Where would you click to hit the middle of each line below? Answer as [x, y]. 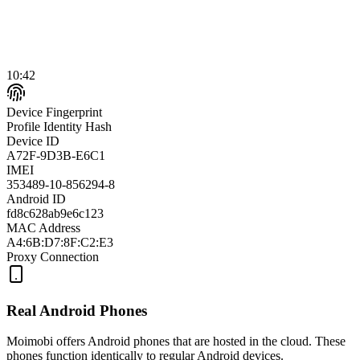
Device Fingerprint [54, 112]
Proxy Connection [53, 256]
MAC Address [43, 227]
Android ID [36, 198]
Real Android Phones [77, 310]
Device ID [33, 141]
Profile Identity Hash [59, 126]
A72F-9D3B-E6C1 [56, 155]
